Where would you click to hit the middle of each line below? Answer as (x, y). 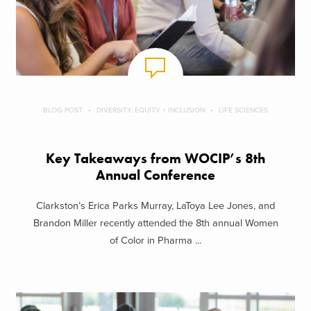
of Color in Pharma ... (155, 241)
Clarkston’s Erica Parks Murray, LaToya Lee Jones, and (155, 206)
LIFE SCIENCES (243, 110)
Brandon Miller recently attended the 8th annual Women (155, 224)
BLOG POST (63, 110)
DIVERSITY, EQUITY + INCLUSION (151, 110)
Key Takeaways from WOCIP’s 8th (155, 158)
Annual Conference (155, 175)
